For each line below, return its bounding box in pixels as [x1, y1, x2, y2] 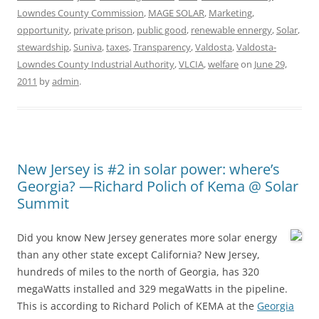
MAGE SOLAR [148, 6, 204, 19]
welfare [208, 58, 239, 70]
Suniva [73, 41, 102, 53]
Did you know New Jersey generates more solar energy [17, 231, 277, 244]
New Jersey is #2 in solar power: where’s [17, 159, 280, 179]
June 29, [254, 58, 287, 70]
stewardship [17, 41, 69, 53]
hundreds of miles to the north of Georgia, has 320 [17, 265, 259, 278]
